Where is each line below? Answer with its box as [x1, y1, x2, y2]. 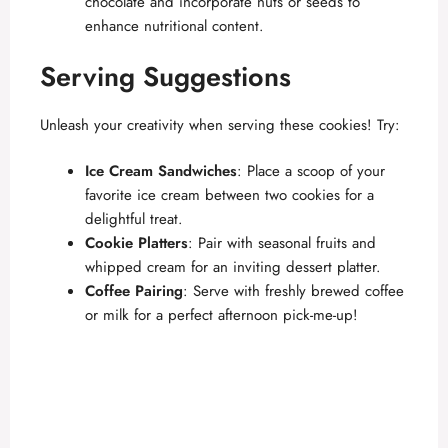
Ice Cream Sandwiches [85, 160, 237, 183]
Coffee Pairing [85, 280, 183, 303]
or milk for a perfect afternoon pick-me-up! [85, 304, 358, 327]
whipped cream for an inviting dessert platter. [85, 256, 381, 279]
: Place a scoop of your [237, 160, 385, 183]
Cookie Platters [85, 232, 188, 255]
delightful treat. [85, 208, 183, 231]
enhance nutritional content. [85, 15, 264, 38]
